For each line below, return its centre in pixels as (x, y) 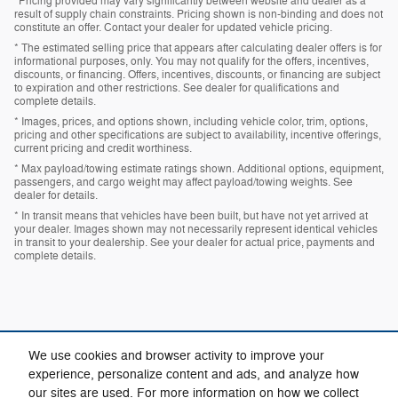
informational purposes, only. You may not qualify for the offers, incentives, (191, 61)
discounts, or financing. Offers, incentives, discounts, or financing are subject (197, 74)
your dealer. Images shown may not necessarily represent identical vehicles (196, 229)
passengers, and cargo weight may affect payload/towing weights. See (183, 182)
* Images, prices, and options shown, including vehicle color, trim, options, (191, 121)
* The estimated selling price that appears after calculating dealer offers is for (198, 48)
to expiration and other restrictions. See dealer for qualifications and (177, 88)
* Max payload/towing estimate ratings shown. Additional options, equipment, (199, 168)
